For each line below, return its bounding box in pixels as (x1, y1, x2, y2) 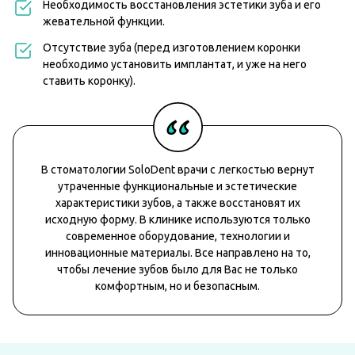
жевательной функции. (43, 14, 165, 28)
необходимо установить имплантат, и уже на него (43, 57, 307, 71)
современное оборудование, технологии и (65, 229, 290, 242)
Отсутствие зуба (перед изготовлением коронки (43, 40, 300, 54)
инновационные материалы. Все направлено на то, (44, 246, 311, 259)
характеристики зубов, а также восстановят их (55, 196, 300, 209)
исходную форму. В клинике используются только (44, 212, 311, 226)
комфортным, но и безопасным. (95, 279, 260, 292)
